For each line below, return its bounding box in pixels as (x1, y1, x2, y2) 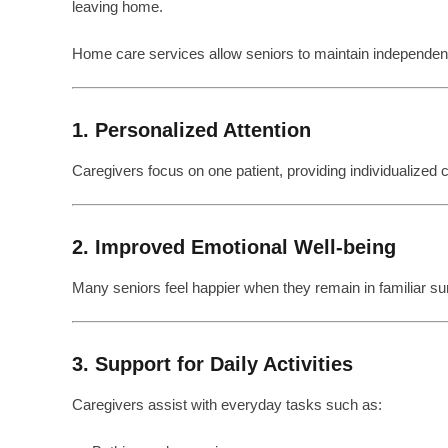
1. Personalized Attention (72, 119, 311, 141)
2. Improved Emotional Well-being (72, 236, 396, 258)
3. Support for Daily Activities (72, 353, 353, 375)
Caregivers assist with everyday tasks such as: (72, 396, 382, 413)
